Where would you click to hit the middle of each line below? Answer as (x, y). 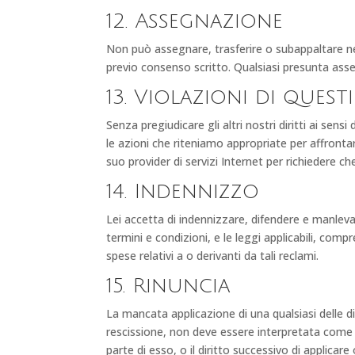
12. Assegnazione (195, 21)
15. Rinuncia (169, 286)
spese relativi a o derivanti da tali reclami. (213, 255)
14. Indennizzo (183, 191)
